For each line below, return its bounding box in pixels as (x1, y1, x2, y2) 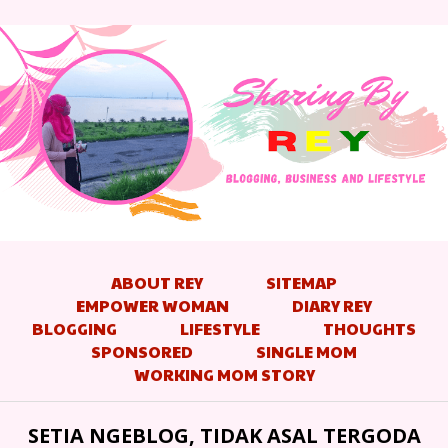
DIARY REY (292, 293, 372, 317)
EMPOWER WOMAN (76, 293, 229, 317)
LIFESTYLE (180, 316, 260, 340)
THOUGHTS (323, 316, 416, 340)
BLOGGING (32, 316, 117, 340)
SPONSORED (91, 339, 193, 363)
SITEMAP (266, 270, 337, 294)
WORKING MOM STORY (133, 362, 315, 386)
